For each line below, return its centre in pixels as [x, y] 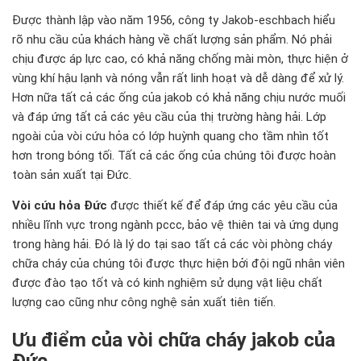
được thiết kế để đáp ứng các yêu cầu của [222, 205]
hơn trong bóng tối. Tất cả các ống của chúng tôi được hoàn [174, 155]
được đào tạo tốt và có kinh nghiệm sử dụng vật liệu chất [167, 282]
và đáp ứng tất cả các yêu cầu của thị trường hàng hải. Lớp [169, 116]
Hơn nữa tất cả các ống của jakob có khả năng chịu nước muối [179, 97]
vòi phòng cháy [292, 244]
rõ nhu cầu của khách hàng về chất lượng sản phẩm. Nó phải [172, 39]
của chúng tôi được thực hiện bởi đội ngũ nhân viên [206, 263]
